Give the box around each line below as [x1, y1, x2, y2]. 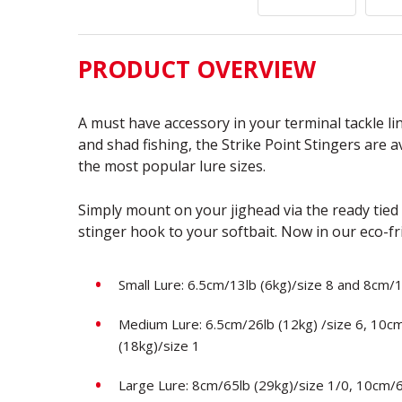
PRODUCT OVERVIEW [78, 52, 316, 85]
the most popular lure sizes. [78, 155, 266, 176]
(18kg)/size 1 [118, 336, 200, 354]
